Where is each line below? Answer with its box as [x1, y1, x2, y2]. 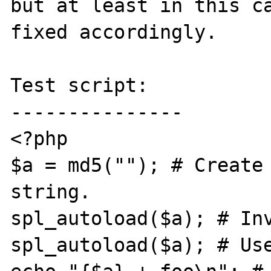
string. [10, 180, 91, 203]
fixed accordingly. [10, 21, 218, 43]
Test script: [10, 74, 149, 96]
